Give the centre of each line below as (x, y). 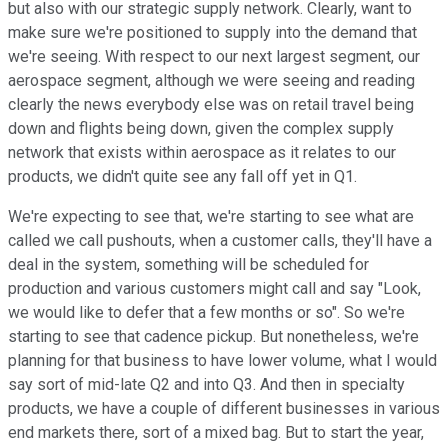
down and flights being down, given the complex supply (201, 129)
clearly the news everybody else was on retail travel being (211, 105)
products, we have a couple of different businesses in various (224, 409)
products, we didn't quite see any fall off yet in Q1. (182, 177)
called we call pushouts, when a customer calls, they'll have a (220, 241)
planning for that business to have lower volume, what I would (222, 361)
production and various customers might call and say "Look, (214, 289)
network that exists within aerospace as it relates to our (202, 153)
